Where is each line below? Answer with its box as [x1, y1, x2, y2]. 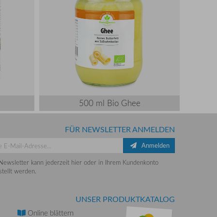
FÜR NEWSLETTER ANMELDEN [65, 124, 175, 135]
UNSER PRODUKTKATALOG [76, 193, 175, 204]
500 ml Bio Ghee [78, 97, 140, 109]
